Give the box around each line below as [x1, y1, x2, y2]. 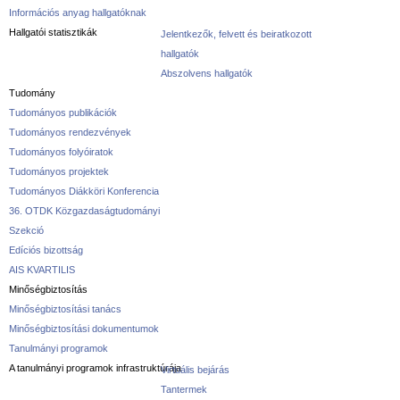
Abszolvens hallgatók [161, 68, 253, 79]
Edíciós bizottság [9, 245, 83, 255]
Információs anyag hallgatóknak [9, 7, 146, 18]
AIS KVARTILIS [9, 264, 75, 275]
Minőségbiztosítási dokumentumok [9, 323, 159, 334]
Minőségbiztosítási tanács [9, 304, 121, 314]
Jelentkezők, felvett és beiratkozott [161, 29, 312, 39]
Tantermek [161, 384, 207, 395]
